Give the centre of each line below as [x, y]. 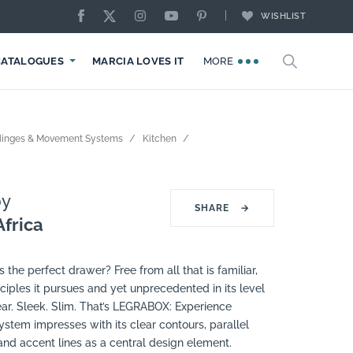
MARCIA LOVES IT [138, 61]
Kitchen [160, 139]
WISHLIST [283, 16]
